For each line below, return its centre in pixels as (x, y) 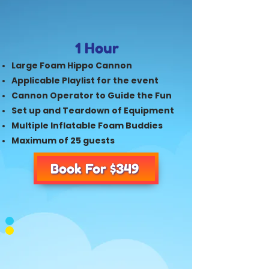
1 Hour (97, 48)
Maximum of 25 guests (63, 141)
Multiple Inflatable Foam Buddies (87, 125)
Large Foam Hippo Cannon (71, 65)
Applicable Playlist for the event (85, 80)
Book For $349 (95, 168)
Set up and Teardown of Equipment (92, 110)
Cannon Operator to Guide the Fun (91, 95)
